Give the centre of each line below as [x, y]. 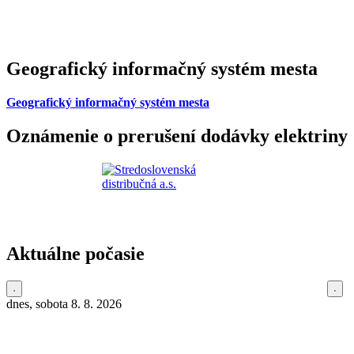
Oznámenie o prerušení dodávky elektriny [177, 136]
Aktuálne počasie [75, 253]
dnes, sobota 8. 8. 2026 [64, 303]
